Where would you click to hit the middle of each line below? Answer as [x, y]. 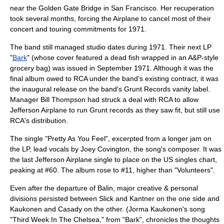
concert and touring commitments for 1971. [78, 29]
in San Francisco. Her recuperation [158, 8]
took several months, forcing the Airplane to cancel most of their [110, 18]
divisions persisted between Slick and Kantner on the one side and [115, 198]
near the [24, 8]
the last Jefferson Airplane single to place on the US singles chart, [113, 159]
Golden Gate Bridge [70, 8]
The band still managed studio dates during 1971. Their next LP [111, 47]
